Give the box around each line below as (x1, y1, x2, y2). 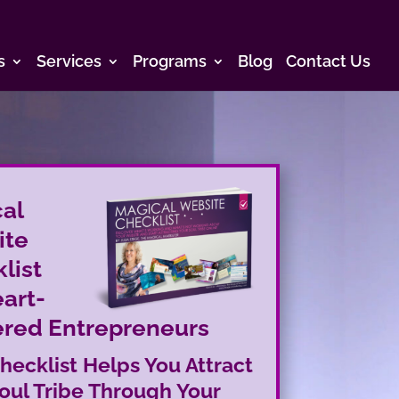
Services (37, 52, 102, 70)
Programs (133, 52, 207, 70)
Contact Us (286, 52, 370, 70)
